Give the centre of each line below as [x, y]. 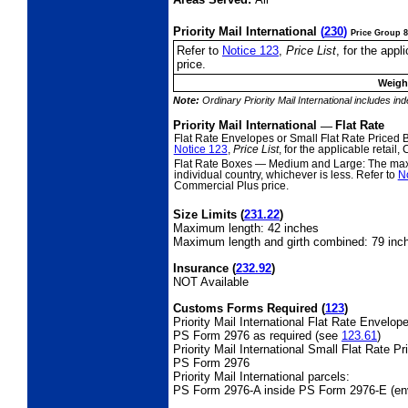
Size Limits [207, 214]
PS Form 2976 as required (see [257, 335]
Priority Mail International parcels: [261, 376]
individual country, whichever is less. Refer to [286, 174]
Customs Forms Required [247, 308]
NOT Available [211, 281]
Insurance [203, 268]
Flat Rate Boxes [214, 163]
